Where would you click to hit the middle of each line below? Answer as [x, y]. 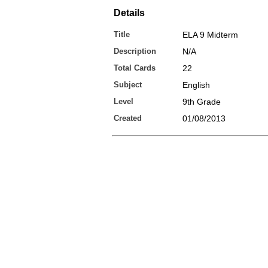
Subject [128, 85]
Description [135, 51]
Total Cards [135, 68]
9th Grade [202, 102]
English [196, 85]
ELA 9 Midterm [210, 35]
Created [128, 118]
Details [129, 13]
